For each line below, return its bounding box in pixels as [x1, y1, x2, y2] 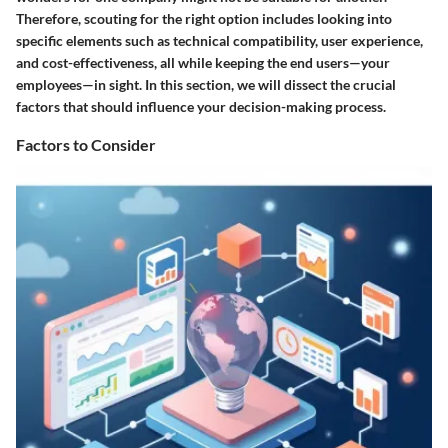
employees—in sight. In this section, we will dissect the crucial [16, 76, 396, 94]
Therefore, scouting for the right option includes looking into [16, 10, 392, 28]
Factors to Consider [16, 135, 156, 155]
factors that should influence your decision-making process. [16, 98, 386, 116]
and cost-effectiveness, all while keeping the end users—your [16, 54, 390, 72]
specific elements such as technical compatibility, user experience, [16, 32, 423, 50]
